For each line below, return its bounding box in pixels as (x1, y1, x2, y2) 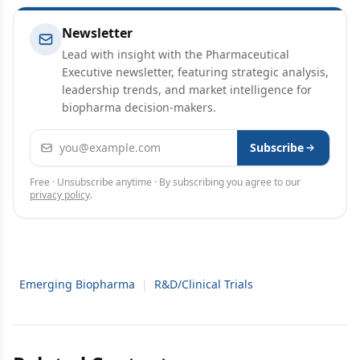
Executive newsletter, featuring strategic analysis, (62, 64, 329, 80)
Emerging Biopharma (19, 276, 135, 292)
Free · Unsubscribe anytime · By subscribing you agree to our (30, 175, 301, 189)
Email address (30, 130, 115, 148)
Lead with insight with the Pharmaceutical (62, 47, 289, 62)
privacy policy (30, 188, 90, 202)
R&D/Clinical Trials (154, 276, 253, 292)
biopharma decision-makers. (62, 100, 216, 115)
